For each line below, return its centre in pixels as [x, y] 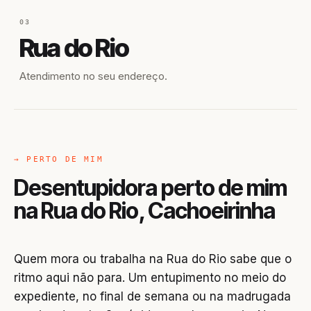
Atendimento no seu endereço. [93, 76]
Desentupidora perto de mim [151, 188]
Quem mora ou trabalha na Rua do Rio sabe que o [153, 259]
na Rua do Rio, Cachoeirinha [145, 211]
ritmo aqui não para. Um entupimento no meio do [150, 278]
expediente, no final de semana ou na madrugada [152, 296]
